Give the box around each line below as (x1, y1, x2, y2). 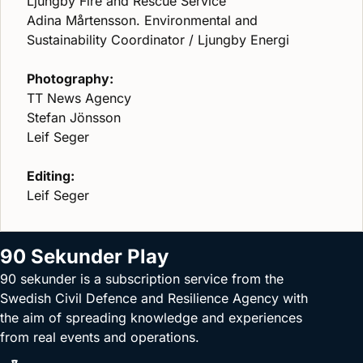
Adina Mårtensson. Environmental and (27, 12, 258, 28)
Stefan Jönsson (27, 109, 121, 126)
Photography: (27, 70, 113, 87)
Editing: (27, 168, 75, 184)
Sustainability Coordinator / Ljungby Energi (27, 32, 289, 48)
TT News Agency (27, 90, 131, 106)
